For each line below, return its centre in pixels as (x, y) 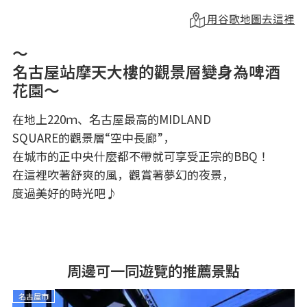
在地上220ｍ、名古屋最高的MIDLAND (111, 119)
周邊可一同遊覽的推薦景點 (153, 270)
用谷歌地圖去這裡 (250, 18)
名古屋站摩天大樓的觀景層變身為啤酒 (146, 71)
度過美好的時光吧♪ (64, 193)
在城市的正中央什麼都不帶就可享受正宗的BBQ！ (140, 156)
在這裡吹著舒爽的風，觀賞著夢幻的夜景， (123, 174)
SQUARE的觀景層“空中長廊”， (93, 137)
